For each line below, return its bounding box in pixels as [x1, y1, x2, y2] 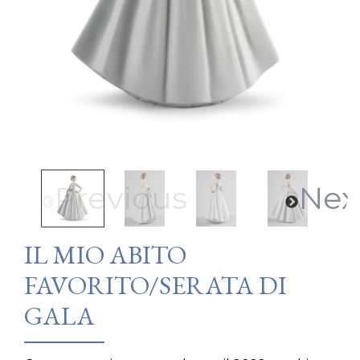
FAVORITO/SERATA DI [24, 268, 287, 303]
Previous [55, 179, 188, 218]
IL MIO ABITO [24, 238, 186, 272]
